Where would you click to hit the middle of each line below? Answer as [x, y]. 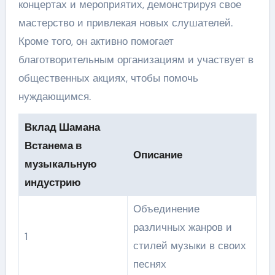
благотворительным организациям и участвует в [136, 60]
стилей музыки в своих [189, 246]
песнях [149, 264]
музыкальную [60, 164]
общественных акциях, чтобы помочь [108, 78]
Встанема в [53, 145]
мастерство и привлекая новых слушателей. [125, 23]
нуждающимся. [54, 96]
